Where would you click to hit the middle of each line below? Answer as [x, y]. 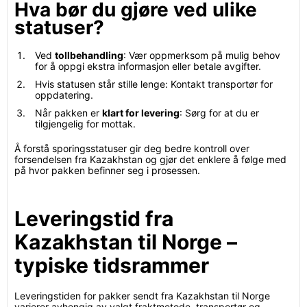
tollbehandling [89, 55]
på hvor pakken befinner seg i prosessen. [107, 170]
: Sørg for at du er [219, 113]
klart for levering [141, 113]
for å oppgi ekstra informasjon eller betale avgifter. [148, 66]
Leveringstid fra [94, 219]
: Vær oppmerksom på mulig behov [202, 55]
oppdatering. [64, 95]
